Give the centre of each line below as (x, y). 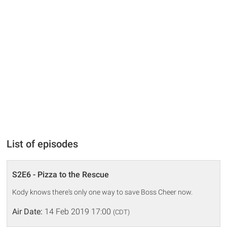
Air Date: (28, 212)
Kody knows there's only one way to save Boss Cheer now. (103, 192)
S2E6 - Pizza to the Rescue (61, 175)
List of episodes (43, 144)
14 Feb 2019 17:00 (78, 212)
